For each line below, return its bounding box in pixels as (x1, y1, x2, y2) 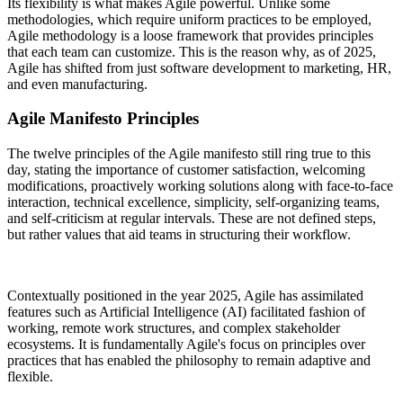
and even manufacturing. (7, 76, 148, 92)
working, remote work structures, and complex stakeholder (7, 320, 340, 336)
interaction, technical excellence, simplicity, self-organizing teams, (7, 194, 380, 210)
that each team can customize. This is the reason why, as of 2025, (7, 43, 376, 59)
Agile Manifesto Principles (7, 109, 199, 129)
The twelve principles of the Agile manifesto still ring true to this (7, 146, 371, 162)
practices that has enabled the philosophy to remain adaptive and (7, 353, 371, 369)
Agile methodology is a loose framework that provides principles (7, 27, 373, 43)
